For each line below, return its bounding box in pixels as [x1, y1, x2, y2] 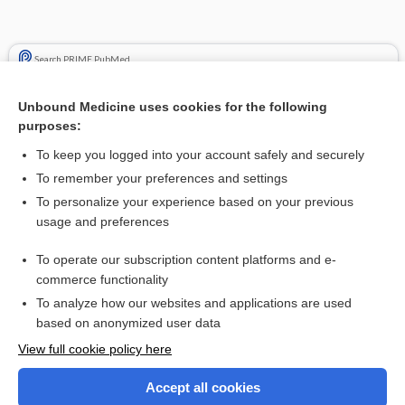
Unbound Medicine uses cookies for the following [18, 99, 327, 114]
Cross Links [18, 90, 97, 108]
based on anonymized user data [36, 316, 221, 330]
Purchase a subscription [137, 371, 268, 383]
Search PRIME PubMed [33, 53, 130, 64]
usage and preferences [36, 214, 169, 229]
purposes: [18, 118, 81, 133]
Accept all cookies [145, 380, 260, 395]
